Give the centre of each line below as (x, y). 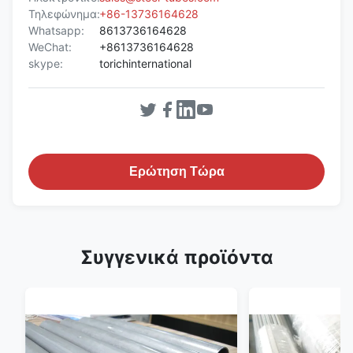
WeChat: (50, 47)
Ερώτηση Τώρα (176, 171)
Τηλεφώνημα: (64, 14)
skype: (46, 63)
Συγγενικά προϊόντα (176, 257)
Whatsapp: (56, 30)
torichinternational (145, 63)
